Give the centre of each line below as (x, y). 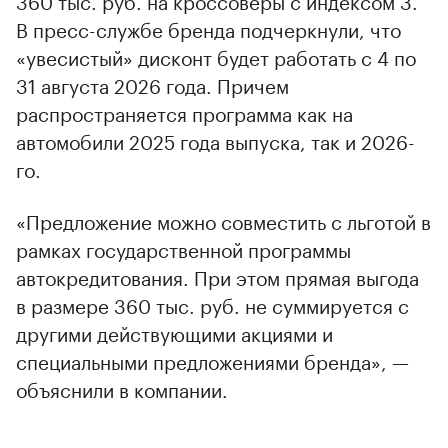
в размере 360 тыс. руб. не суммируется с (212, 303)
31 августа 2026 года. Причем (152, 83)
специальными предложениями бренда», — (212, 359)
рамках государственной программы (183, 247)
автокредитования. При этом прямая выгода (217, 275)
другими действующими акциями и (174, 331)
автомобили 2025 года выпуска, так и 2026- (215, 139)
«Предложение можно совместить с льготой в (223, 219)
